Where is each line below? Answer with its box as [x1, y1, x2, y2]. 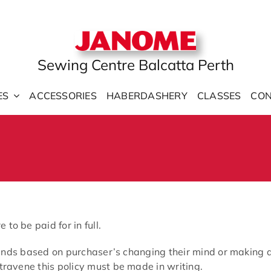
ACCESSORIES [29, 90, 97, 102]
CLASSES [197, 90, 241, 102]
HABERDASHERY [106, 90, 188, 102]
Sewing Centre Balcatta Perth [37, 56, 234, 74]
